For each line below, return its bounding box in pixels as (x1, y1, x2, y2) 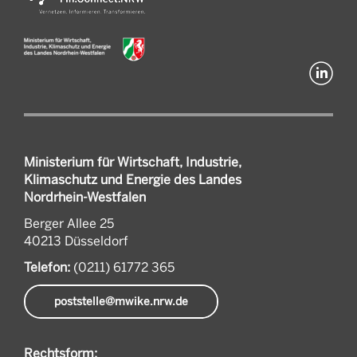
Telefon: (24, 258, 70, 275)
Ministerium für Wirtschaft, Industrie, (24, 153, 241, 170)
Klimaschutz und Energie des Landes (24, 171, 241, 187)
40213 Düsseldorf (24, 232, 128, 249)
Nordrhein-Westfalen (24, 188, 146, 205)
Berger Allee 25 (24, 214, 114, 231)
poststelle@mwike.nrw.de (54, 293, 188, 309)
